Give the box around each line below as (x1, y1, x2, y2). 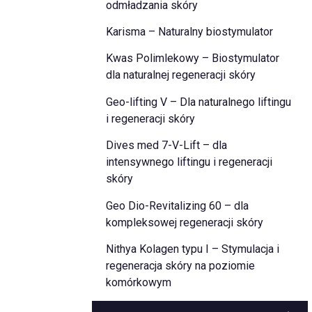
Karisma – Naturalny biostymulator (105, 25, 273, 39)
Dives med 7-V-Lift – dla (105, 139, 227, 153)
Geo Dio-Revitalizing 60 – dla (105, 198, 249, 212)
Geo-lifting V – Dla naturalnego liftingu (105, 95, 291, 109)
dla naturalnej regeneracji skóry (105, 68, 256, 82)
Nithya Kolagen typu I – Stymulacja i (105, 242, 279, 256)
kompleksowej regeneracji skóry (105, 215, 263, 229)
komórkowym (105, 275, 171, 289)
